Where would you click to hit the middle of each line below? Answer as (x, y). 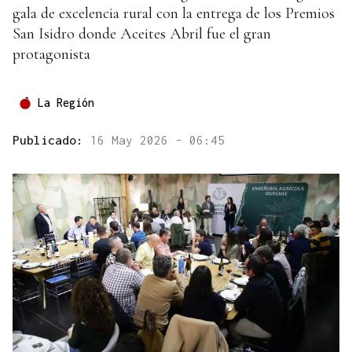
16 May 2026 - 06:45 (158, 140)
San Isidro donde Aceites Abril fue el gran (142, 34)
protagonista (51, 55)
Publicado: (51, 140)
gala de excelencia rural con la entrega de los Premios (174, 14)
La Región (66, 103)
